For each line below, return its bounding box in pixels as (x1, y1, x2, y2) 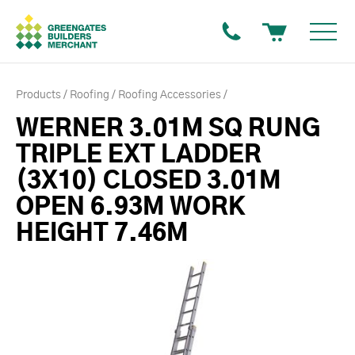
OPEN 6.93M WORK (16, 196, 246, 219)
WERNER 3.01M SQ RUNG (16, 117, 320, 141)
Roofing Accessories (118, 90, 221, 101)
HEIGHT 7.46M (16, 222, 188, 246)
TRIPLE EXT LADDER (16, 143, 261, 167)
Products (16, 90, 61, 101)
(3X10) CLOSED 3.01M (16, 170, 281, 193)
